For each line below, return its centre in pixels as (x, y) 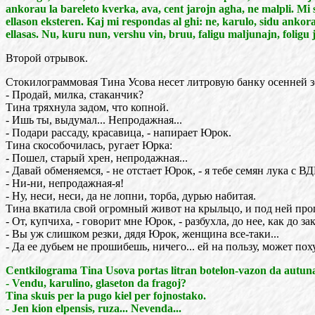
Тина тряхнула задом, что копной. (87, 107)
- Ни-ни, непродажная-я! (65, 183)
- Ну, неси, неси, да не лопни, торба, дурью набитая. (131, 196)
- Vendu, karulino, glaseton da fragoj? (96, 283)
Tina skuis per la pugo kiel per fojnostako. (106, 296)
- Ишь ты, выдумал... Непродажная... (94, 120)
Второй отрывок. (47, 58)
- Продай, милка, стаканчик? (75, 95)
